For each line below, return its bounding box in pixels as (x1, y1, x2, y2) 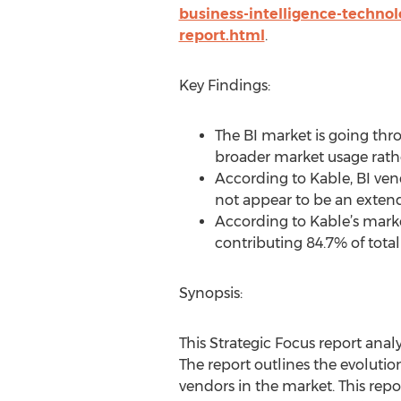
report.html (178, 27, 265, 44)
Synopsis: (178, 285, 243, 302)
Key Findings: (178, 77, 270, 94)
